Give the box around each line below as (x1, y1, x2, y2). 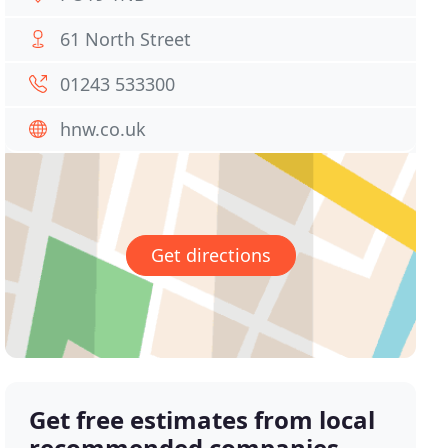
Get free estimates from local (29, 403, 376, 437)
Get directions (150, 243, 271, 268)
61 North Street (60, 27, 192, 51)
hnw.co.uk (60, 117, 147, 141)
